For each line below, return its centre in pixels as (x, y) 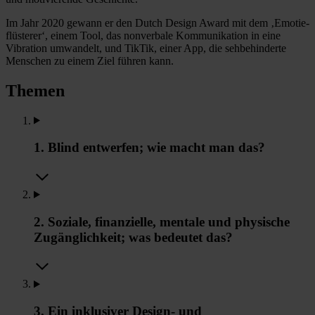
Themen (35, 90)
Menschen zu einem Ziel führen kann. (90, 60)
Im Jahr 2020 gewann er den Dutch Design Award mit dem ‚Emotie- (157, 22)
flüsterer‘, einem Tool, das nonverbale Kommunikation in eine (143, 35)
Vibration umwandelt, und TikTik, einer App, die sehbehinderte (146, 48)
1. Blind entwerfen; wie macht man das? (149, 148)
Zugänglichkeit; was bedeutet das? (133, 237)
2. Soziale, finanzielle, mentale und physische (162, 221)
